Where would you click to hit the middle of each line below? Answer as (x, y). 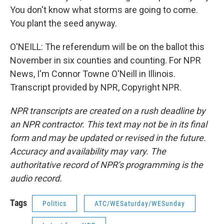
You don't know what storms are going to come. (104, 10)
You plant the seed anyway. (63, 23)
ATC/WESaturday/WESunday (140, 203)
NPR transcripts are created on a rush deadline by (108, 111)
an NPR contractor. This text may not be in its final (108, 124)
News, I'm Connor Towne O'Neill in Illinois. (93, 74)
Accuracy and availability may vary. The (88, 151)
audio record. (36, 178)
